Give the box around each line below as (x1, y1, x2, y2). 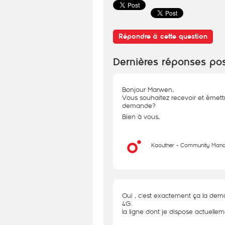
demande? (122, 101, 156, 110)
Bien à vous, (122, 112, 160, 121)
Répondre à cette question (119, 32, 207, 41)
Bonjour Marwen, (122, 85, 174, 94)
